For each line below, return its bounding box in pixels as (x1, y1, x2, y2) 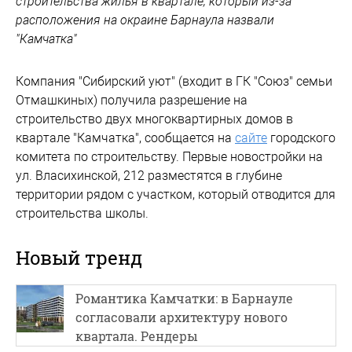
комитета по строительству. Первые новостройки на (16, 149, 323, 164)
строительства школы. (16, 206, 148, 221)
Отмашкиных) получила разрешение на (16, 93, 247, 108)
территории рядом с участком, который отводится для (16, 187, 335, 202)
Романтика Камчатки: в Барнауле (75, 290, 293, 306)
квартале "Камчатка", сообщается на (16, 130, 235, 145)
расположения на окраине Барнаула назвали (16, 13, 274, 27)
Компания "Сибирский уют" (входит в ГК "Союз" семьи (16, 74, 332, 89)
